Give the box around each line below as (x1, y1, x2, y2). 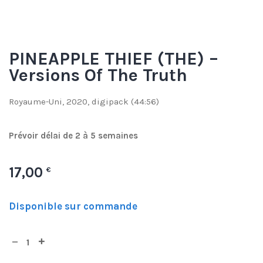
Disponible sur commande (9, 200, 137, 213)
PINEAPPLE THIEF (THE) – (9, 48, 218, 69)
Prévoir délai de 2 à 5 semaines (9, 130, 138, 141)
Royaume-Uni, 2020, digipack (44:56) (9, 96, 159, 107)
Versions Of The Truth (9, 64, 187, 86)
